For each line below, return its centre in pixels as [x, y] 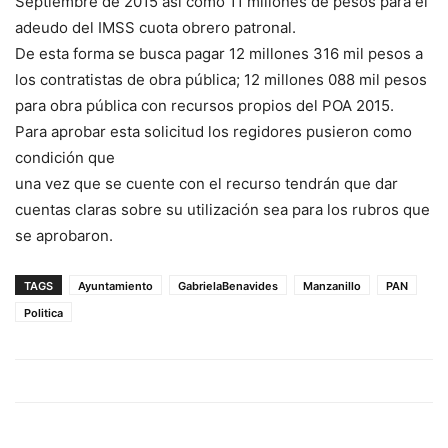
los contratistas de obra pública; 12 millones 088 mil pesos [221, 80]
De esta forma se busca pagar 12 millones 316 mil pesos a [219, 54]
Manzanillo [332, 286]
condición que [65, 158]
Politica [43, 313]
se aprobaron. [64, 236]
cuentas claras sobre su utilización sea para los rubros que [222, 210]
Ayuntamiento [115, 286]
